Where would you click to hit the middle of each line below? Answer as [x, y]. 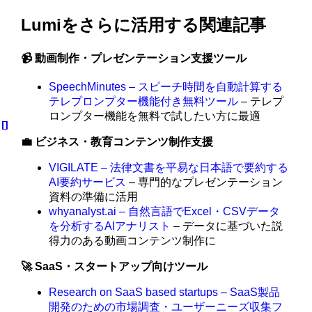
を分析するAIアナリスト [110, 226]
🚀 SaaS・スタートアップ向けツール [115, 266]
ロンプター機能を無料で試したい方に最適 [155, 116]
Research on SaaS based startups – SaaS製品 [165, 292]
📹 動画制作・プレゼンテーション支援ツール [134, 58]
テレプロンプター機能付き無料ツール [144, 101]
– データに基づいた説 [227, 226]
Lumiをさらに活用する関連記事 [144, 24]
